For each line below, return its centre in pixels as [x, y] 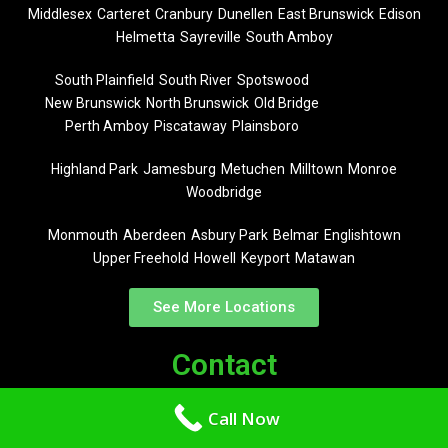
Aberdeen [154, 235]
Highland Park [94, 169]
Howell [215, 258]
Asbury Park [229, 235]
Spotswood [273, 80]
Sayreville [210, 37]
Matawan [325, 258]
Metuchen [253, 169]
